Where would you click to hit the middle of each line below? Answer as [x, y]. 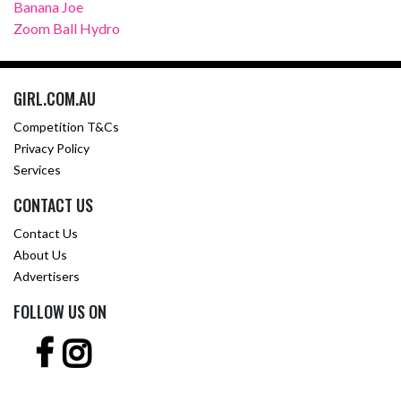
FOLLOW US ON [60, 312]
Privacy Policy [51, 149]
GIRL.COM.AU [55, 99]
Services [37, 170]
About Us [40, 255]
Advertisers [47, 277]
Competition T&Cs [66, 127]
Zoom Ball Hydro [67, 29]
